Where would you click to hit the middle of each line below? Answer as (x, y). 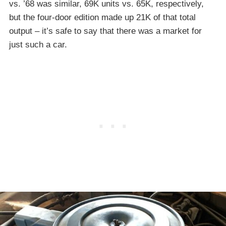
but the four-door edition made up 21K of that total (102, 17)
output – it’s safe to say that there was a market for (105, 31)
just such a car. (38, 44)
